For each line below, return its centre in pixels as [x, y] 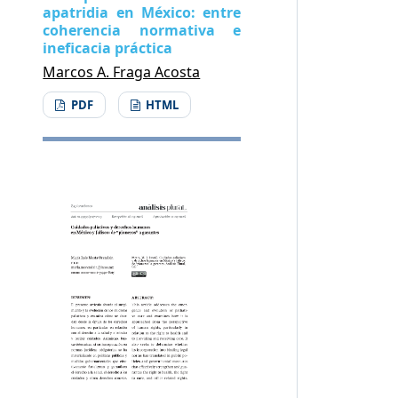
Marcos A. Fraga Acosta [122, 72]
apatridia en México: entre [142, 12]
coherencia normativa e [142, 30]
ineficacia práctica [108, 48]
